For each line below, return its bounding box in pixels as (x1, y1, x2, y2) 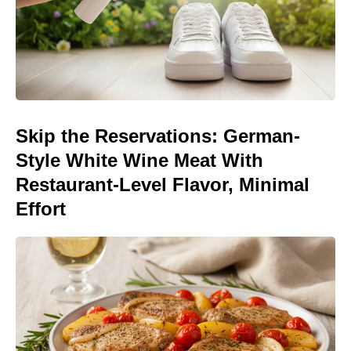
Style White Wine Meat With (16, 149, 263, 171)
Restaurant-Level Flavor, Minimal (16, 173, 309, 195)
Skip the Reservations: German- (16, 125, 300, 147)
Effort (16, 197, 66, 219)
